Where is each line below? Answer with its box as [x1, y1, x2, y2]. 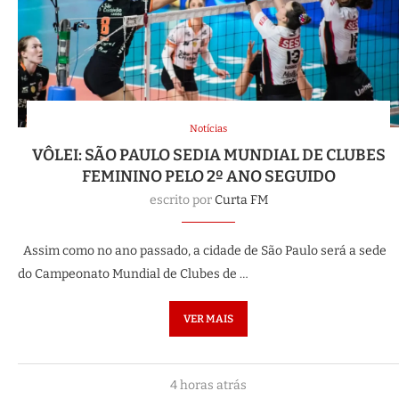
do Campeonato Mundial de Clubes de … [18, 266, 248, 281]
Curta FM [214, 192, 268, 208]
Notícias [190, 123, 227, 134]
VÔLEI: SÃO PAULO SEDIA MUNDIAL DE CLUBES [31, 145, 386, 165]
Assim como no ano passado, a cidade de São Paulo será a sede [18, 243, 387, 258]
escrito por [149, 192, 215, 208]
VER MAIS [183, 313, 233, 325]
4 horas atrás [170, 378, 247, 393]
